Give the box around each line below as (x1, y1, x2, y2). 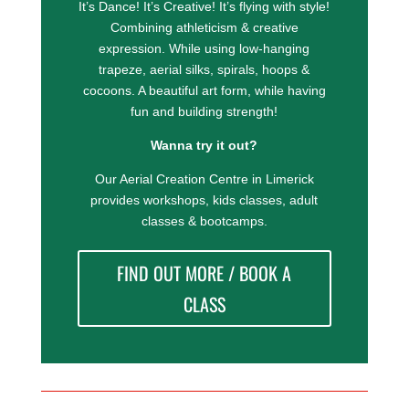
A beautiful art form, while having (137, 83, 326, 99)
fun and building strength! (131, 104, 278, 120)
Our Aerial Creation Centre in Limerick (94, 172, 314, 187)
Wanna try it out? (151, 138, 258, 153)
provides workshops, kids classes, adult (90, 193, 319, 208)
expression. (99, 41, 170, 57)
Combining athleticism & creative (110, 20, 299, 36)
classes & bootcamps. (141, 214, 267, 229)
